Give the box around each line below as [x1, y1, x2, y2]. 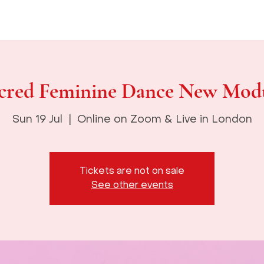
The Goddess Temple [39, 15, 129, 22]
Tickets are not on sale [80, 166, 184, 176]
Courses [147, 15, 181, 22]
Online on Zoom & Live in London [77, 114, 252, 125]
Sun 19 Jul [12, 114, 62, 125]
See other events [91, 180, 173, 190]
